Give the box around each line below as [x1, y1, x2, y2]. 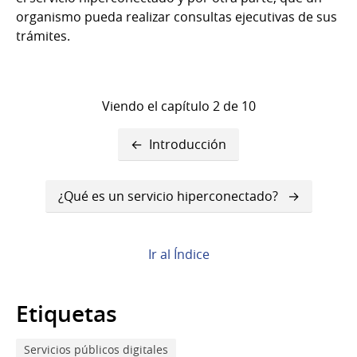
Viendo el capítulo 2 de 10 [101, 96, 256, 115]
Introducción [149, 135, 226, 153]
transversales [16, 151, 182, 187]
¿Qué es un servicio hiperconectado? [57, 186, 281, 205]
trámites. [16, 26, 70, 45]
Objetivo [16, 263, 120, 299]
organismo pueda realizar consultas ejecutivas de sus [16, 7, 337, 25]
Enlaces [16, 124, 108, 159]
